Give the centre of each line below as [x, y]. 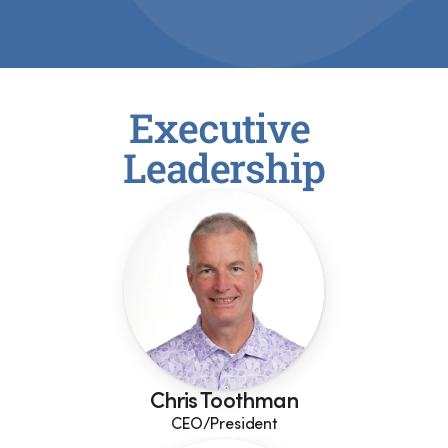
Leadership [224, 167]
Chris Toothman [224, 403]
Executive [219, 127]
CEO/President [224, 425]
